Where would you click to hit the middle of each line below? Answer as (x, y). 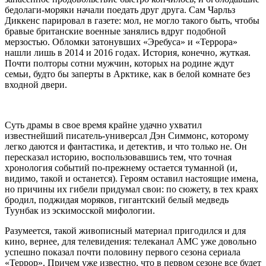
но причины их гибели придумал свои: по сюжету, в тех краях (132, 189)
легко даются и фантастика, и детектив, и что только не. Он (126, 146)
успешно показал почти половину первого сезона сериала (123, 252)
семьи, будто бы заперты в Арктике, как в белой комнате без (127, 74)
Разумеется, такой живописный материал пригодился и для (125, 230)
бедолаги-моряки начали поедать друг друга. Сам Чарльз (120, 9)
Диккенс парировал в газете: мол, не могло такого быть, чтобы (132, 20)
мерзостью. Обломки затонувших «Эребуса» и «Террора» (121, 42)
